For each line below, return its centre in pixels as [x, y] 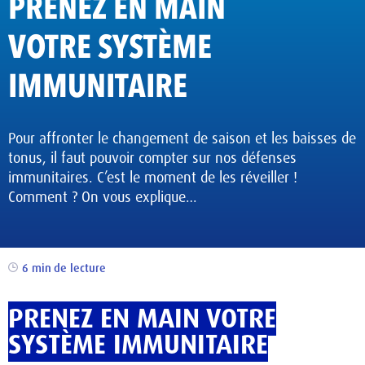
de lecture [80, 268]
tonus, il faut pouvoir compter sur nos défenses [152, 158]
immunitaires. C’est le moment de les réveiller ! [153, 178]
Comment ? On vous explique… [103, 197]
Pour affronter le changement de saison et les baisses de [182, 139]
